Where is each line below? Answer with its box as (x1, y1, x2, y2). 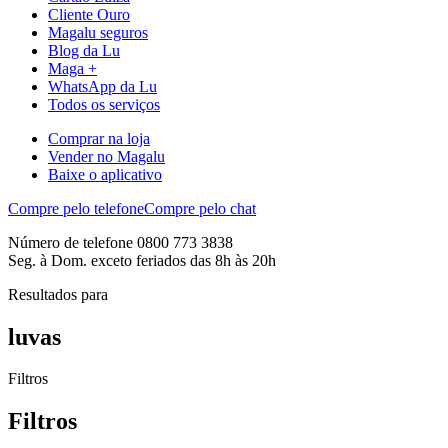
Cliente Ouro (48, 5, 130, 23)
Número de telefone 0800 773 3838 (8, 233, 233, 251)
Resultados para (8, 285, 108, 303)
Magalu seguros (48, 23, 148, 41)
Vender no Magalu (48, 147, 165, 165)
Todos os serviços (48, 95, 160, 113)
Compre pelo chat (144, 199, 256, 217)
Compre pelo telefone (8, 199, 144, 217)
